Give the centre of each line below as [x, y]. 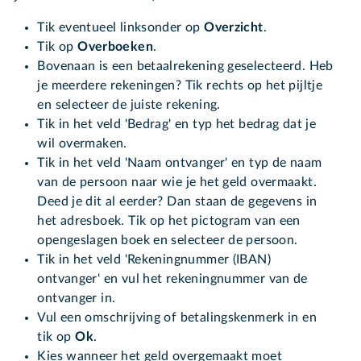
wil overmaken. [82, 144]
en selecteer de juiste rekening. [129, 105]
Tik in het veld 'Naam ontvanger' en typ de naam [180, 163]
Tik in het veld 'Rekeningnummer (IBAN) [154, 260]
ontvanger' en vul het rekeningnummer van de [172, 279]
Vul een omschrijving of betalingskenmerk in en [177, 318]
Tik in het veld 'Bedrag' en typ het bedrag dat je [177, 124]
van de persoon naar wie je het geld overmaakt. [177, 183]
